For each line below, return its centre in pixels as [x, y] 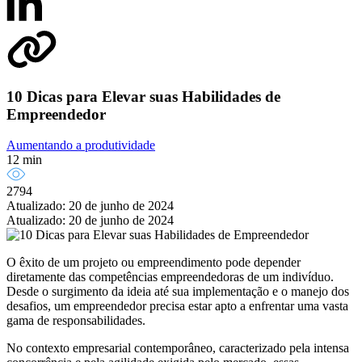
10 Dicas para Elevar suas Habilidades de [143, 96]
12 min [24, 160]
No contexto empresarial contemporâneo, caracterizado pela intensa [178, 348]
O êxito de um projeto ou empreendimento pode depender [154, 263]
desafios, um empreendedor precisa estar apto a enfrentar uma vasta [177, 306]
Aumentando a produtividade [81, 145]
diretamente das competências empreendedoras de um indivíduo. [170, 277]
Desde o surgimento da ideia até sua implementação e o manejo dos [178, 292]
